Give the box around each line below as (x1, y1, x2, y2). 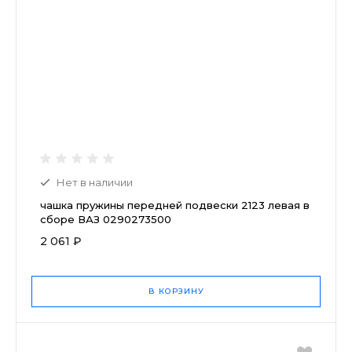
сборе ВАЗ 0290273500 (40, 212, 171, 225)
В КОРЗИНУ (148, 285, 204, 296)
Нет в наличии (57, 175, 133, 189)
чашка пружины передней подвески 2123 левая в (40, 198, 310, 211)
